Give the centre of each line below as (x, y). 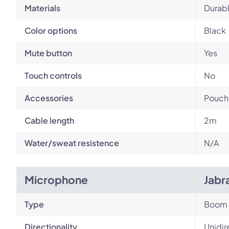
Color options (51, 30)
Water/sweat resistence (72, 143)
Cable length (49, 120)
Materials (42, 8)
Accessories (49, 98)
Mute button (48, 53)
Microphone (56, 180)
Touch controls (53, 75)
